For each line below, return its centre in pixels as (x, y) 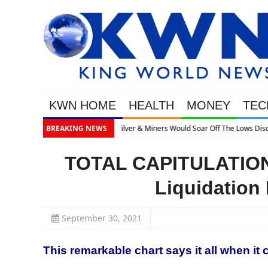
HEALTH (151, 106)
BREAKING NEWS (77, 129)
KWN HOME (83, 106)
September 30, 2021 (102, 218)
